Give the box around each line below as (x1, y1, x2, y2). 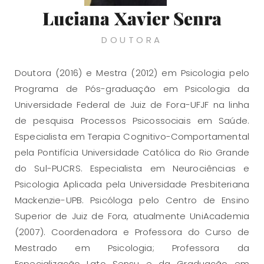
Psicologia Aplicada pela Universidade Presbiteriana (15, 177, 249, 190)
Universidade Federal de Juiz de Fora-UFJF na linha (15, 98, 249, 111)
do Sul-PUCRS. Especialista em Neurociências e (15, 161, 249, 174)
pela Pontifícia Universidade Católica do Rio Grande (15, 146, 249, 159)
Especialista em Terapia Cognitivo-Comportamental (15, 130, 249, 143)
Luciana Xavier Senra (42, 6, 222, 30)
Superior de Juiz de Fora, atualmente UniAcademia (15, 209, 249, 222)
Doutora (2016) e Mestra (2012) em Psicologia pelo (15, 66, 249, 79)
